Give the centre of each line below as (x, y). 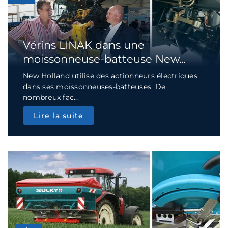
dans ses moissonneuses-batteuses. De (94, 86)
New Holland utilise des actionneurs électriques (110, 76)
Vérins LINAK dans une (84, 45)
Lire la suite (59, 115)
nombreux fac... (51, 97)
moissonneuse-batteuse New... (104, 59)
